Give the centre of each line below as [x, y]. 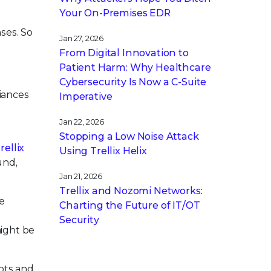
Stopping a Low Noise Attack [129, 136]
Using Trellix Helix [103, 151]
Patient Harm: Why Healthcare [135, 67]
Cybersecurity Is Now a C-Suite [133, 82]
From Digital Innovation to [124, 53]
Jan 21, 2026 [81, 176]
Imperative [86, 96]
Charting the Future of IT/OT [130, 205]
